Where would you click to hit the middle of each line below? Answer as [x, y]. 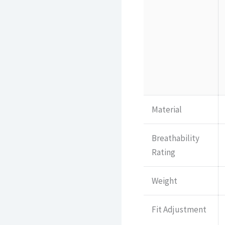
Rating [163, 152]
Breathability [175, 138]
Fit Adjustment [179, 210]
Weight [164, 181]
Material [166, 110]
